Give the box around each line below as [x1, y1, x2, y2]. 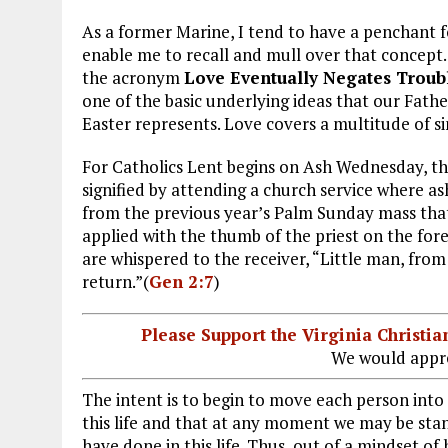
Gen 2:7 [149, 269, 214, 293]
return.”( [82, 269, 149, 293]
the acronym [82, 65, 184, 89]
